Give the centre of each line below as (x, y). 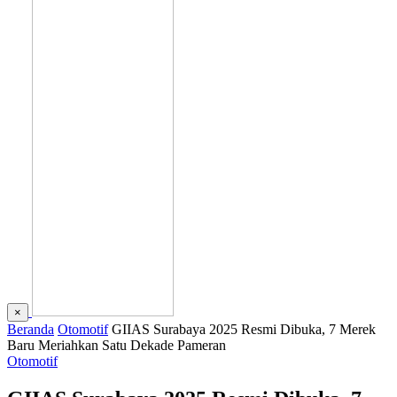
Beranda (31, 329)
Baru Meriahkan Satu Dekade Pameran (117, 345)
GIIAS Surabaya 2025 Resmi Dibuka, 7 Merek (244, 329)
